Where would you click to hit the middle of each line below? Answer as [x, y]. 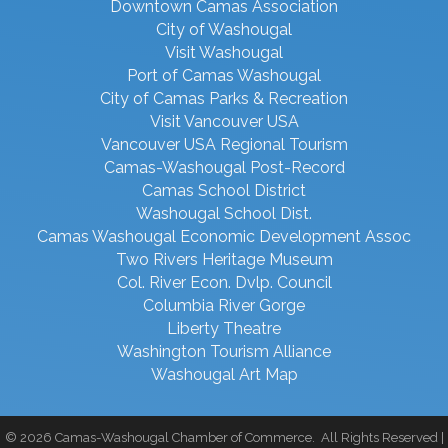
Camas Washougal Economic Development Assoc [224, 237]
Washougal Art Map [224, 375]
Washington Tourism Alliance [224, 352]
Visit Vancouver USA [224, 122]
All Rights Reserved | [380, 438]
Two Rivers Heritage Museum [224, 260]
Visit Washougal [224, 53]
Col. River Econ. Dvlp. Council [224, 283]
